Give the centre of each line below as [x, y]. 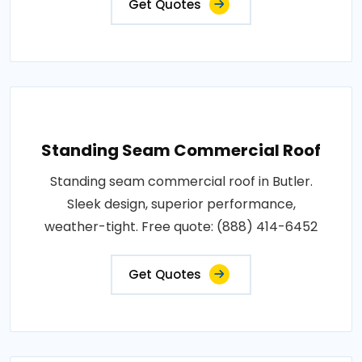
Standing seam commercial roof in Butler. [181, 181]
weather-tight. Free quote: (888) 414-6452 [181, 226]
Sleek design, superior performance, [181, 204]
